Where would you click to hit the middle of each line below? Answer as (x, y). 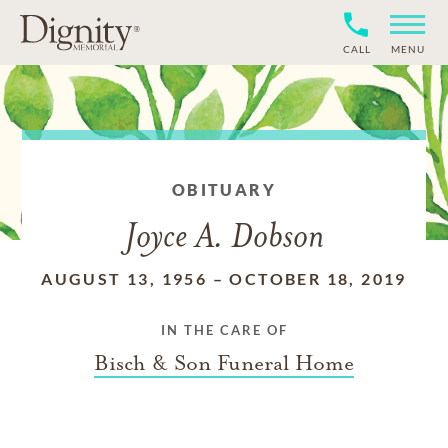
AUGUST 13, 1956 (124, 278)
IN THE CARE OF (224, 330)
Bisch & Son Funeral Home (224, 363)
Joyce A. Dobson (224, 238)
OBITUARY (224, 189)
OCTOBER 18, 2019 (318, 278)
